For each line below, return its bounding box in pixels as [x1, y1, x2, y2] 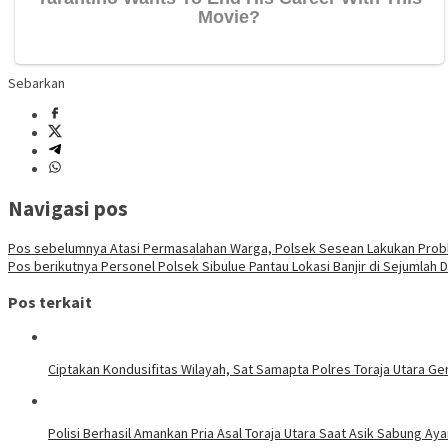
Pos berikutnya [8, 257, 98, 276]
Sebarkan [8, 73, 65, 92]
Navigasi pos [8, 195, 128, 223]
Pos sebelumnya [8, 239, 107, 258]
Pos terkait [8, 291, 92, 312]
